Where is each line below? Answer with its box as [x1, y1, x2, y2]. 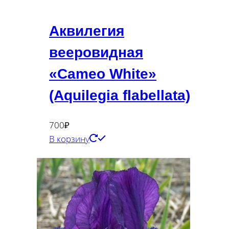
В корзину [49, 132, 89, 145]
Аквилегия [49, 22, 124, 39]
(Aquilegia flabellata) [49, 87, 190, 103]
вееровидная [49, 44, 143, 60]
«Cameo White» [49, 65, 156, 82]
